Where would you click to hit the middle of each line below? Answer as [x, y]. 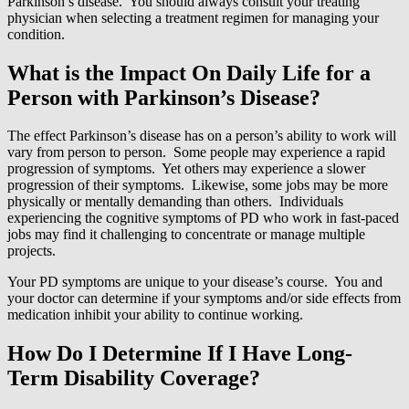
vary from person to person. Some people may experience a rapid [196, 152]
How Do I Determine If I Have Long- [180, 354]
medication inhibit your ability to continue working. [155, 315]
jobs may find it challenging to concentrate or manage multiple [186, 235]
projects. [31, 251]
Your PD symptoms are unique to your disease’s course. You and [195, 282]
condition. [36, 34]
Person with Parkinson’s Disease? [164, 97]
